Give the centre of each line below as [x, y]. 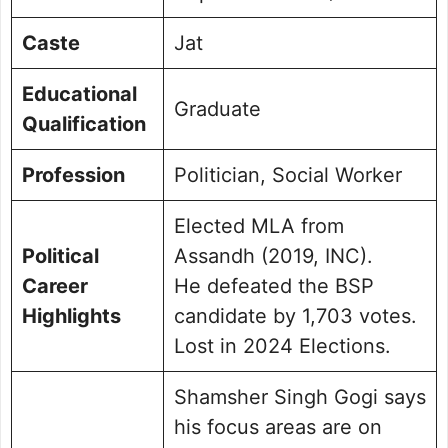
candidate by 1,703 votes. [295, 316]
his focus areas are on [278, 427]
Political [60, 256]
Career [55, 286]
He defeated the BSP [274, 286]
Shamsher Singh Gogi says [300, 397]
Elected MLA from [259, 226]
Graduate [217, 109]
